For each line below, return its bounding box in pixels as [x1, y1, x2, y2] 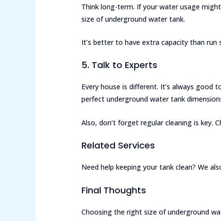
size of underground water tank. [81, 14, 185, 24]
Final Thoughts [81, 184, 147, 196]
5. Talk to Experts [81, 59, 158, 72]
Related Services [81, 139, 155, 152]
